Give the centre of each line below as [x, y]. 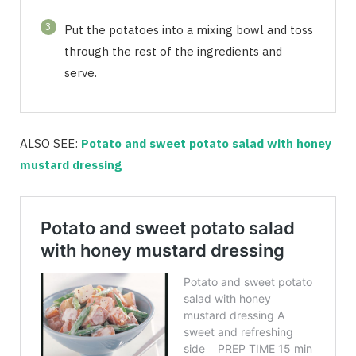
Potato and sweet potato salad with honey [206, 144]
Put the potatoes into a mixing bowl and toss [189, 30]
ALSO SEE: [50, 144]
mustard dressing [71, 165]
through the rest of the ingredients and [173, 52]
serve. [81, 73]
